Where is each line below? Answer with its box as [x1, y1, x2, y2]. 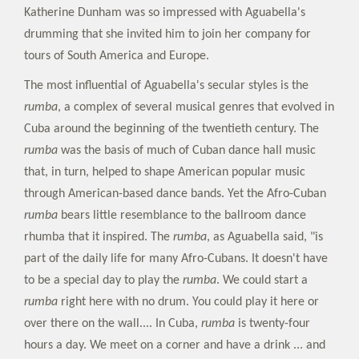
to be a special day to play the [24, 273, 183, 287]
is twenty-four [235, 317, 310, 330]
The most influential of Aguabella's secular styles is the [24, 79, 309, 92]
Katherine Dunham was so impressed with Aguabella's [24, 6, 305, 19]
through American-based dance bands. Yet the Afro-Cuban [24, 187, 326, 200]
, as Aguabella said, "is [207, 230, 323, 244]
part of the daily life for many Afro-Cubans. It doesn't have [24, 252, 328, 265]
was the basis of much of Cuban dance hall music [58, 143, 316, 157]
